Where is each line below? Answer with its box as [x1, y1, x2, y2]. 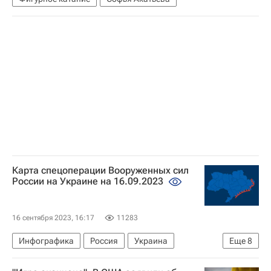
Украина [134, 236, 168, 246]
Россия [90, 236, 118, 246]
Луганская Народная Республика [19, 255, 149, 264]
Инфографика [19, 236, 74, 246]
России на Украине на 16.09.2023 [12, 175, 166, 187]
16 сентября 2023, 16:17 [12, 214, 94, 222]
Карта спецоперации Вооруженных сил [12, 165, 189, 176]
